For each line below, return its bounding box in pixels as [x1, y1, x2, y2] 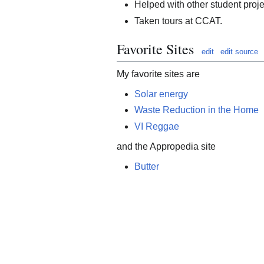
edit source [220, 47, 258, 56]
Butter [134, 161, 159, 171]
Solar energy [134, 88, 188, 99]
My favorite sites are [117, 68, 200, 79]
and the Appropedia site [117, 141, 216, 151]
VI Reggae [134, 121, 179, 131]
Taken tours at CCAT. [134, 15, 222, 26]
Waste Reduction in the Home [134, 105, 259, 115]
